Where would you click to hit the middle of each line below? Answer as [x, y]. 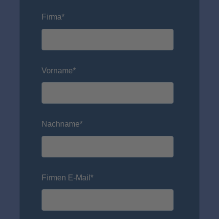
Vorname [57, 70]
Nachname [61, 124]
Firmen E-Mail [66, 177]
